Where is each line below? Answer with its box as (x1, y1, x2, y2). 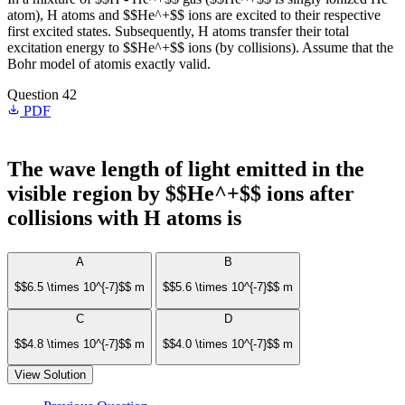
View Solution (14, 368, 86, 382)
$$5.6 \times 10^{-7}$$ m (163, 280, 293, 295)
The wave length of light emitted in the (7, 157, 364, 181)
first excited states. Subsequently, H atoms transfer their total (7, 24, 349, 39)
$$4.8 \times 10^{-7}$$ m (14, 336, 145, 351)
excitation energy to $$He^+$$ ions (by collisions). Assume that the (7, 40, 393, 55)
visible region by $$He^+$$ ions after (7, 182, 354, 205)
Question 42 (7, 87, 77, 102)
